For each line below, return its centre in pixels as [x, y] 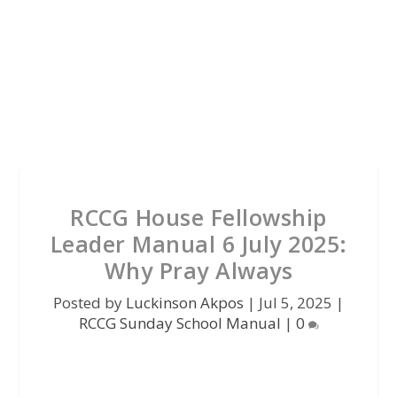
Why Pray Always [198, 270]
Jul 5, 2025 [296, 303]
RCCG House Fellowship [198, 217]
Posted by [90, 303]
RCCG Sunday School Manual [179, 323]
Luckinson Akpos [185, 303]
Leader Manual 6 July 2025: [198, 244]
